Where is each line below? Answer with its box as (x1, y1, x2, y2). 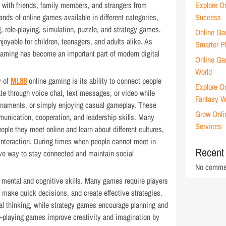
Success (195, 12, 221, 23)
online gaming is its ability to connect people (27, 75, 162, 86)
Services (195, 121, 222, 132)
